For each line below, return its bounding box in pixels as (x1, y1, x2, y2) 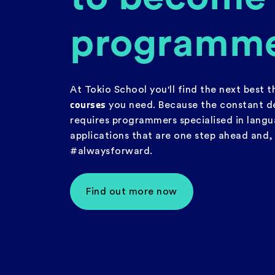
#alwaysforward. (70, 145, 153, 156)
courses (70, 96, 106, 111)
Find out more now (86, 186, 177, 196)
